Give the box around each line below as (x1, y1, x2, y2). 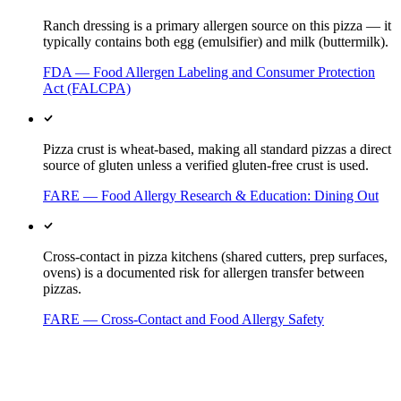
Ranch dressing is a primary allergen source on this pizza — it (43, 18, 391, 34)
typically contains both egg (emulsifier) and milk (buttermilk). (43, 34, 388, 50)
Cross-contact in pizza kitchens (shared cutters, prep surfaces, (43, 249, 388, 265)
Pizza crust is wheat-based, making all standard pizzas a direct (43, 141, 391, 158)
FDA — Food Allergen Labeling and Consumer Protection (43, 64, 375, 81)
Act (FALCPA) (43, 81, 131, 97)
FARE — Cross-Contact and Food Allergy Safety (43, 311, 324, 328)
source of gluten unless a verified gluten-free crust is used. (43, 158, 369, 174)
